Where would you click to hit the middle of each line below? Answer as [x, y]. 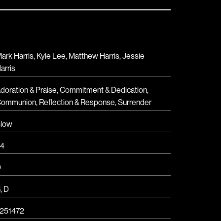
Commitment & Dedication [103, 90]
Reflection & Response [77, 102]
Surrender [135, 102]
